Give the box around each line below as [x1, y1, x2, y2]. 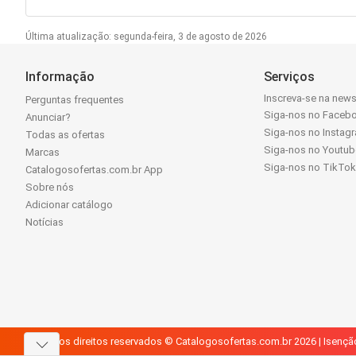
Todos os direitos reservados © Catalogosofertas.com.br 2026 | [25, 335, 323, 348]
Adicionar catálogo [25, 199, 113, 211]
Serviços [264, 69, 315, 85]
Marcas [25, 146, 60, 159]
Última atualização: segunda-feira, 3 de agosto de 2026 [25, 31, 267, 43]
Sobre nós [25, 181, 74, 194]
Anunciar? [25, 111, 71, 124]
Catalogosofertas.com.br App [25, 164, 163, 176]
